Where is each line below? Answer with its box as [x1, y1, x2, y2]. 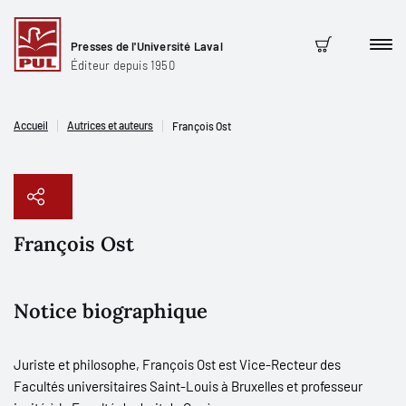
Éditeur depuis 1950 [71, 57, 175, 72]
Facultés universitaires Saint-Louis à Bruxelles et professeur [14, 378, 362, 394]
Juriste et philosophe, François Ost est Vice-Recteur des [14, 356, 341, 372]
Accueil [14, 119, 48, 131]
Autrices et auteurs [67, 119, 153, 131]
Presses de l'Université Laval [71, 38, 223, 53]
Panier [313, 47, 360, 67]
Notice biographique [14, 298, 208, 324]
